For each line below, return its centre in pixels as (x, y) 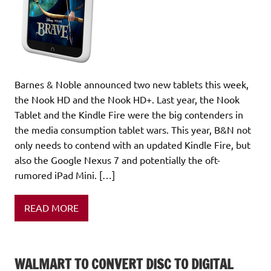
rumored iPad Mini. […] (65, 175)
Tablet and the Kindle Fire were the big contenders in (129, 114)
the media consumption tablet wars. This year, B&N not (133, 129)
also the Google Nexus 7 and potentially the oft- (117, 159)
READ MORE (51, 208)
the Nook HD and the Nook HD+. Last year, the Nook (127, 99)
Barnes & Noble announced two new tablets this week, (132, 84)
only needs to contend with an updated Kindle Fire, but (132, 144)
